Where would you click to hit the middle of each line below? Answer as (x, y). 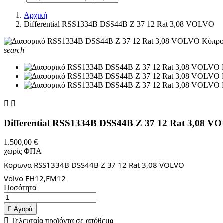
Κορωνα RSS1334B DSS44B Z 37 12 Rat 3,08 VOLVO (94, 165)
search (14, 50)
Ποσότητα (20, 188)
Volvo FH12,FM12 (35, 178)
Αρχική (36, 15)
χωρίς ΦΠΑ (23, 151)
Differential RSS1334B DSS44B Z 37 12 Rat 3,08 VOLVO (119, 24)
